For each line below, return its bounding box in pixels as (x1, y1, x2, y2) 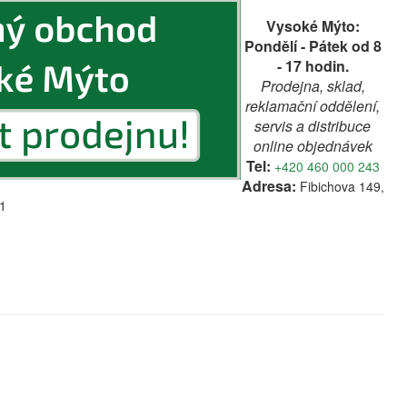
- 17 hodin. (276, 55, 349, 76)
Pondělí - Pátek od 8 (243, 35, 382, 56)
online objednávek (253, 135, 372, 156)
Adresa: (241, 175, 296, 196)
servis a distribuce (254, 115, 371, 136)
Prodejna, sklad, (260, 75, 365, 96)
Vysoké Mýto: (265, 15, 360, 36)
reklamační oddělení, (245, 95, 380, 116)
